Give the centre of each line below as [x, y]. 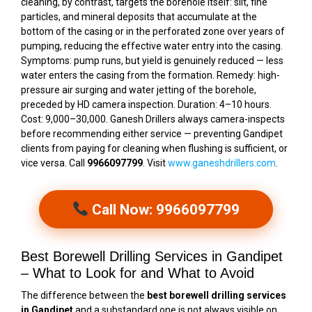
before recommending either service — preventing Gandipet [152, 133]
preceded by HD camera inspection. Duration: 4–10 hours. [146, 104]
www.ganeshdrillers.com [222, 163]
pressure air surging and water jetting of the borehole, [139, 89]
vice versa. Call [54, 163]
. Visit [155, 163]
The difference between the [84, 295]
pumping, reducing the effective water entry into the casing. [152, 46]
